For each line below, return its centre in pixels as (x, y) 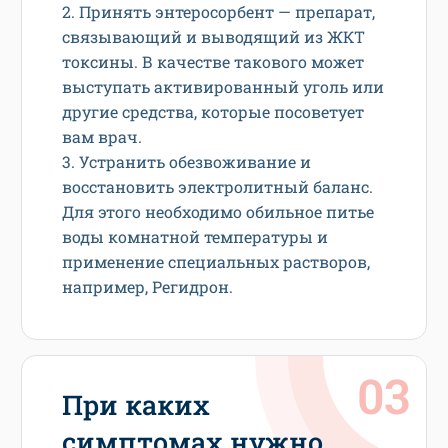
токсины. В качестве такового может (213, 62)
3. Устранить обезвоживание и (186, 162)
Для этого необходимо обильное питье (218, 212)
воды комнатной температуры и (195, 237)
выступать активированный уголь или (223, 87)
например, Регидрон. (147, 287)
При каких (136, 405)
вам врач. (102, 137)
